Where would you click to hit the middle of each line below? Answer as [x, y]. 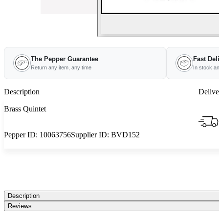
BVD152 [125, 135]
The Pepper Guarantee [65, 59]
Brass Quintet [25, 109]
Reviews [20, 206]
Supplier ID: [91, 135]
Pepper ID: [22, 135]
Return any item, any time [61, 67]
